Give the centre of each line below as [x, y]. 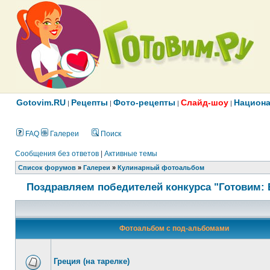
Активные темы [131, 154]
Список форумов [47, 168]
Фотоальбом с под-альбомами [174, 228]
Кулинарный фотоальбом [161, 168]
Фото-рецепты [144, 102]
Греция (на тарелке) [92, 261]
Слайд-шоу [205, 102]
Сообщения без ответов [57, 154]
